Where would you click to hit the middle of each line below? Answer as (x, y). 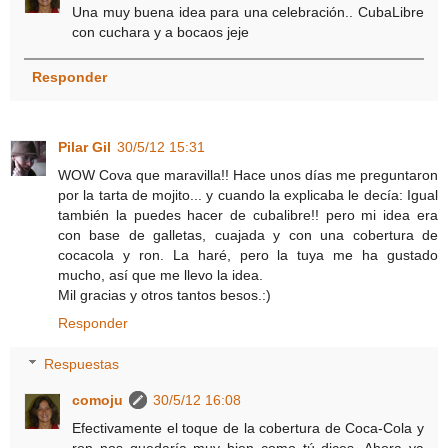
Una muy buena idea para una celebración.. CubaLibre (248, 11)
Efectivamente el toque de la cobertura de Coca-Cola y (248, 428)
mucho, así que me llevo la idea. (160, 274)
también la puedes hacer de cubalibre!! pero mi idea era (248, 214)
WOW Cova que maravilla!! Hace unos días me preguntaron (248, 174)
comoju (98, 400)
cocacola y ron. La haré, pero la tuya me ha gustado (248, 254)
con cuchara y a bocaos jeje (161, 31)
